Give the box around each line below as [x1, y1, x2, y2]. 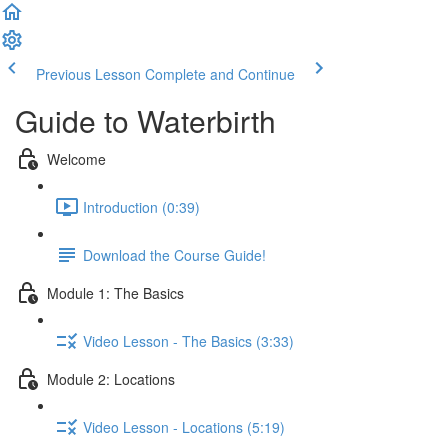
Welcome [47, 148, 106, 169]
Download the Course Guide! [83, 244, 266, 265]
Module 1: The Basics [47, 282, 184, 303]
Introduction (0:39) [83, 196, 200, 217]
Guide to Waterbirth [15, 99, 276, 142]
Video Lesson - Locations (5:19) [83, 416, 285, 437]
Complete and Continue [145, 64, 295, 84]
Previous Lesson [36, 64, 141, 84]
